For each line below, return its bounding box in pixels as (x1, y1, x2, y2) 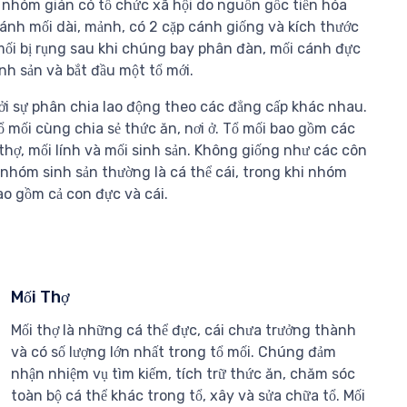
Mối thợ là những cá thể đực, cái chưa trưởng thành (10, 322, 356, 340)
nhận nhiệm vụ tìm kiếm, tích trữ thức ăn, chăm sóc (10, 365, 355, 383)
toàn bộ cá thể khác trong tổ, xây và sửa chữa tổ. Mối (10, 387, 365, 405)
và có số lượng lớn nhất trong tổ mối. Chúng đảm (10, 343, 336, 362)
